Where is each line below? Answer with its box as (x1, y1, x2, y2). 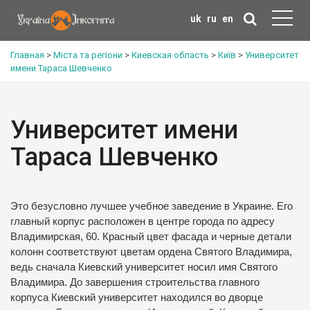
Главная (10, 50, 44, 60)
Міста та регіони (53, 50, 122, 60)
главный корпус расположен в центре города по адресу (10, 216, 275, 227)
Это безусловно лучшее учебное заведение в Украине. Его (10, 201, 293, 212)
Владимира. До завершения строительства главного (10, 277, 259, 288)
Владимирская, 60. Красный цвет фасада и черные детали (10, 231, 291, 242)
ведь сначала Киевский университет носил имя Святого (10, 262, 277, 273)
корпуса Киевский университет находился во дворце (10, 292, 263, 303)
